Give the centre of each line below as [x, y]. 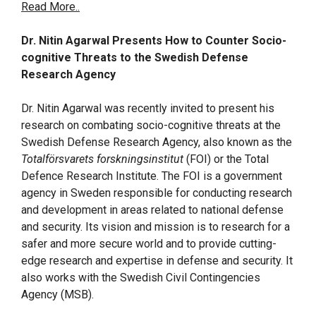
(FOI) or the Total [226, 159]
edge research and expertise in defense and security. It [157, 261]
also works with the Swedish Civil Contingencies [141, 278]
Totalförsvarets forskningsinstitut [102, 159]
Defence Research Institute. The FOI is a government [152, 176]
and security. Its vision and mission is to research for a [156, 227]
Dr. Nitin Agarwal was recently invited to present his [148, 108]
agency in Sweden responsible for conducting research [157, 193]
